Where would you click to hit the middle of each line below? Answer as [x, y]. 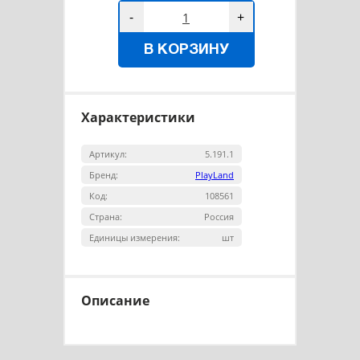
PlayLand [215, 175]
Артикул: [108, 154]
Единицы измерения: [135, 238]
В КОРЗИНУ [186, 51]
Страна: [106, 217]
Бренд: [104, 175]
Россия [219, 217]
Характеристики [138, 118]
